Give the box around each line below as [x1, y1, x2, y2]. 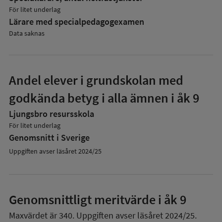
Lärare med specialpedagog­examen [9, 16, 144, 27]
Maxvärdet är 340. [9, 210, 74, 221]
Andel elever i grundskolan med [9, 72, 183, 88]
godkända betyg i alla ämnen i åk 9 [9, 90, 199, 106]
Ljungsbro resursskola [9, 108, 94, 119]
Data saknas [9, 29, 45, 38]
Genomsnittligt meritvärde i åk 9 [9, 191, 186, 208]
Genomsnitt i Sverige [9, 132, 90, 143]
